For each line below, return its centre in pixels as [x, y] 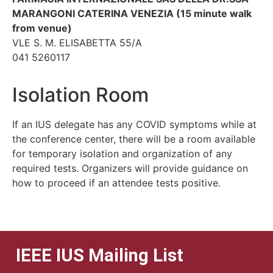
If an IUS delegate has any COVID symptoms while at [134, 125]
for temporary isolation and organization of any [122, 154]
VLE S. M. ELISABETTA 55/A [77, 42]
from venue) [42, 28]
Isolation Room [80, 95]
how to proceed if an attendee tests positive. [116, 183]
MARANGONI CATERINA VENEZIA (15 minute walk [132, 13]
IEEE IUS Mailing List [100, 255]
